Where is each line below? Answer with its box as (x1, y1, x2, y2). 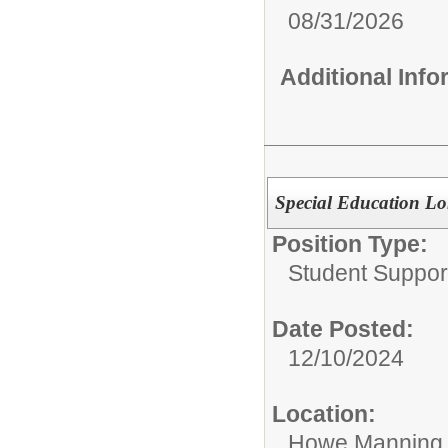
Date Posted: (272, 316, 414, 342)
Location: (272, 401, 376, 427)
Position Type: (272, 231, 428, 257)
